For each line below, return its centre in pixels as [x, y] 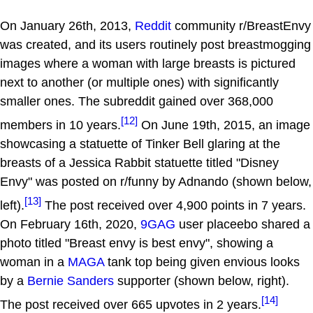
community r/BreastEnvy [241, 26]
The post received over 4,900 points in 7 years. [174, 206]
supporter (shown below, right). [202, 281]
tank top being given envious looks [202, 262]
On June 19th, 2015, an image [224, 125]
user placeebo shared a [243, 225]
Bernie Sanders [71, 281]
